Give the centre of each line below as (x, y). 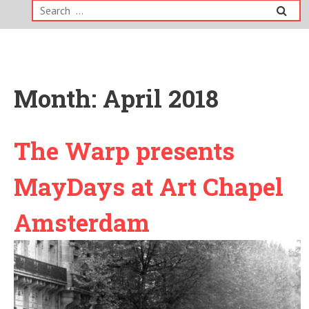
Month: (58, 98)
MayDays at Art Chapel (148, 186)
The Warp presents (124, 150)
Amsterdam (81, 222)
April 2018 (160, 98)
